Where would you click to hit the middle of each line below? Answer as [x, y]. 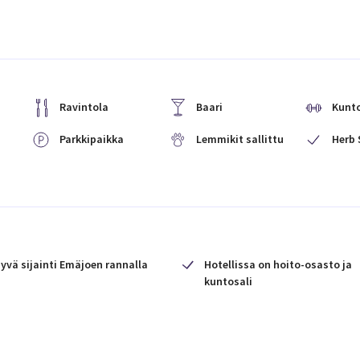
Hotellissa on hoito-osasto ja [278, 264]
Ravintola [84, 107]
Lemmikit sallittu [239, 139]
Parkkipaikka [92, 139]
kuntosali [228, 281]
